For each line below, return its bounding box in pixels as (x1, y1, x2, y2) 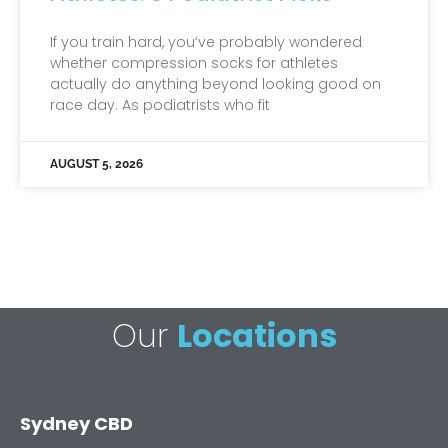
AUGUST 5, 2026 (50, 157, 143, 172)
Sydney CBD (20, 411, 133, 437)
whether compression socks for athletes (50, 53, 338, 74)
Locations (176, 313, 337, 359)
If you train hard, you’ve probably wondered (50, 32, 362, 53)
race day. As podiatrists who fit (50, 95, 270, 116)
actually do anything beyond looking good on (50, 74, 381, 95)
